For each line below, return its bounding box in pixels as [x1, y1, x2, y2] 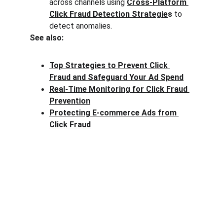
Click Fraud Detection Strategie [49, 9, 168, 19]
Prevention [49, 96, 90, 106]
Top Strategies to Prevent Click [49, 61, 170, 70]
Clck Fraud [30, 151, 78, 163]
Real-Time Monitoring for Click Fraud [49, 84, 189, 94]
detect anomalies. [49, 21, 112, 31]
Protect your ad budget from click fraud [30, 173, 171, 182]
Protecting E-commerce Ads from [49, 108, 179, 117]
